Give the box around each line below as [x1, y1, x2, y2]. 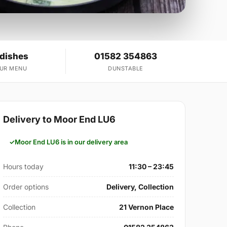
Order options [3, 182, 49, 192]
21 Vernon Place [119, 203, 174, 212]
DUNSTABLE [108, 65, 143, 72]
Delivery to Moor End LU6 [3, 114, 116, 125]
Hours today [3, 162, 44, 171]
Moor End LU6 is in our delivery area [15, 138, 128, 146]
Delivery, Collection [106, 182, 174, 192]
